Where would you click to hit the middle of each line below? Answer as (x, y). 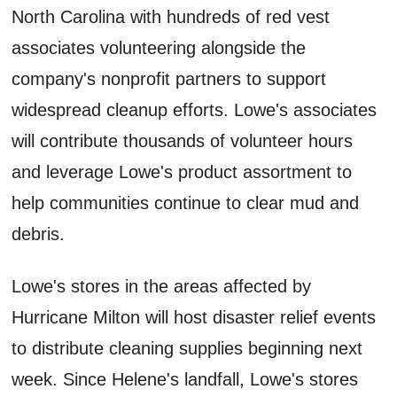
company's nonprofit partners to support (169, 78)
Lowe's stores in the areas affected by (162, 286)
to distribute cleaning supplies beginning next (187, 348)
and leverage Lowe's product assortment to (182, 171)
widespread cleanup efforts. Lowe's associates (195, 109)
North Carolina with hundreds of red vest (171, 16)
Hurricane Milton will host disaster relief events (194, 317)
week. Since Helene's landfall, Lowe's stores (185, 379)
